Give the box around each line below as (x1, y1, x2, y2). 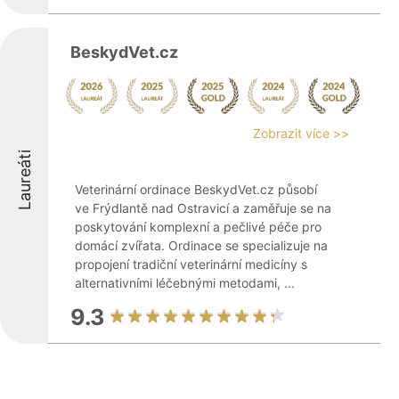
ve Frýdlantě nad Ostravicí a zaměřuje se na (75, 200, 331, 216)
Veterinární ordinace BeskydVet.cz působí (75, 182, 317, 197)
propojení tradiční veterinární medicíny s (75, 256, 307, 272)
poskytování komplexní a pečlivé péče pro (75, 219, 322, 234)
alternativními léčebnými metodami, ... (75, 275, 295, 290)
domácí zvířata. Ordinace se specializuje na (75, 238, 328, 253)
